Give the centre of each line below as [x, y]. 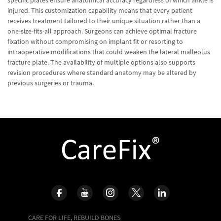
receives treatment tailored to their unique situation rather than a [104, 21]
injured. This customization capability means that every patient [100, 10]
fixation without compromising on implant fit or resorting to [95, 41]
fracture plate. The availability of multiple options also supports [101, 62]
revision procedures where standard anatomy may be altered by [102, 73]
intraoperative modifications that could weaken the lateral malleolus [109, 52]
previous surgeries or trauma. [51, 83]
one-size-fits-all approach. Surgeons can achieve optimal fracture [102, 31]
